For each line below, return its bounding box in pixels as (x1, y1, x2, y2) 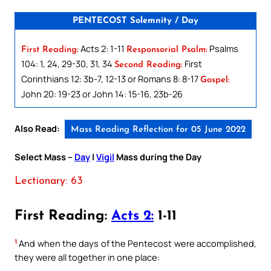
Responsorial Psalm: (126, 45, 207, 54)
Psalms (207, 42, 238, 54)
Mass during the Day (116, 151, 201, 163)
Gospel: (200, 75, 230, 85)
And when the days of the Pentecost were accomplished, (17, 237, 256, 250)
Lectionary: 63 (15, 176, 83, 187)
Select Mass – (15, 151, 74, 163)
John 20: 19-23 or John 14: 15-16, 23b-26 (21, 87, 183, 100)
